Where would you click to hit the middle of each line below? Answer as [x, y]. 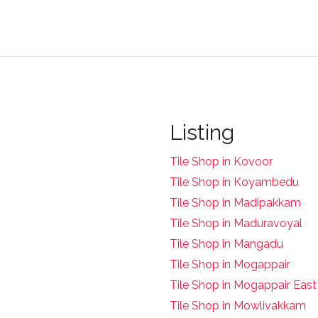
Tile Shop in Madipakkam [235, 202]
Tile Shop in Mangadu [226, 243]
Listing [202, 132]
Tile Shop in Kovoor [221, 161]
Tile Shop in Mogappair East [243, 285]
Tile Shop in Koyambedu [234, 182]
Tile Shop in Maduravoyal [236, 223]
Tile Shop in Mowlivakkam [238, 305]
